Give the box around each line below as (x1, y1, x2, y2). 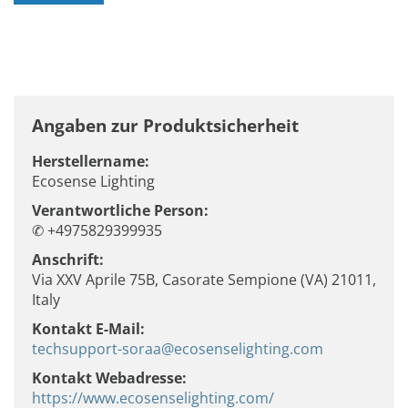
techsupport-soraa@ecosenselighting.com (32, 338, 323, 359)
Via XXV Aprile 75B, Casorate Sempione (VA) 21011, (32, 269, 376, 290)
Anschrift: (32, 249, 104, 270)
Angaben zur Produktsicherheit (32, 113, 299, 137)
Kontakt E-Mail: (32, 318, 145, 339)
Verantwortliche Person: (32, 199, 209, 220)
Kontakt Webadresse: (32, 367, 187, 388)
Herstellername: (32, 150, 149, 171)
